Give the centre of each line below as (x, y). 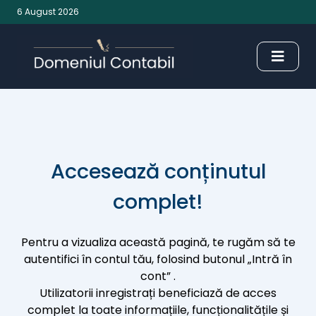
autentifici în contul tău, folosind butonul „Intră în (158, 259)
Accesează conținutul (158, 171)
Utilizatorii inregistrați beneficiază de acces (158, 293)
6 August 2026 (48, 12)
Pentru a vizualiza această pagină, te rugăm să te (158, 242)
